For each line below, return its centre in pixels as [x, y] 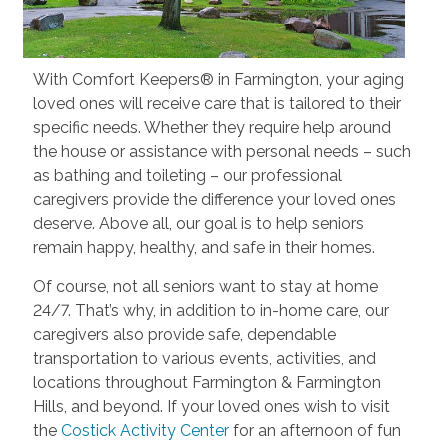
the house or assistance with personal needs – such [221, 151]
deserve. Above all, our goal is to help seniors [198, 223]
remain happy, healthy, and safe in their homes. [203, 247]
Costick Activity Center [144, 430]
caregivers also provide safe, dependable [184, 334]
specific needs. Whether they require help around [211, 127]
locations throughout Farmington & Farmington [206, 382]
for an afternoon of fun [314, 430]
